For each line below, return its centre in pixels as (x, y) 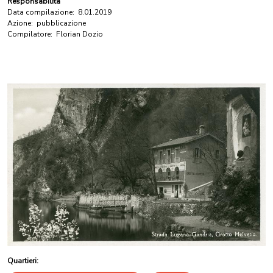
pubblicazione (61, 23)
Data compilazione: (41, 12)
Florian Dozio (80, 34)
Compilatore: (30, 34)
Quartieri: (23, 261)
